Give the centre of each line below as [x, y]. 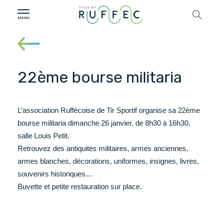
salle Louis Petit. [44, 136]
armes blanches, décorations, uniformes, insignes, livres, [108, 161]
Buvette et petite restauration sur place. [80, 186]
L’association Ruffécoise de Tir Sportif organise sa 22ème [109, 110]
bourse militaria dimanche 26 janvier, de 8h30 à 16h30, [104, 123]
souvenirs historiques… [55, 174]
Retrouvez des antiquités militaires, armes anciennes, [103, 148]
